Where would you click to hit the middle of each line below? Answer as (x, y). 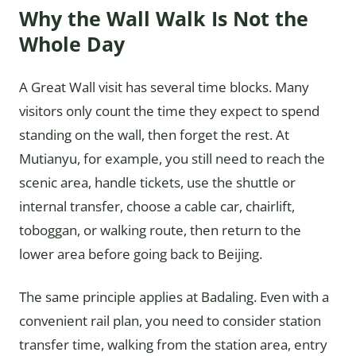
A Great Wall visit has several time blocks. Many (164, 87)
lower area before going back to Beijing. (141, 254)
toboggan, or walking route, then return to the (160, 230)
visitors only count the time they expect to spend (169, 111)
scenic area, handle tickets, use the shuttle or (157, 182)
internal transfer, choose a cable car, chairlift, (157, 206)
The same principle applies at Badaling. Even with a (174, 297)
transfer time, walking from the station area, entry (173, 344)
